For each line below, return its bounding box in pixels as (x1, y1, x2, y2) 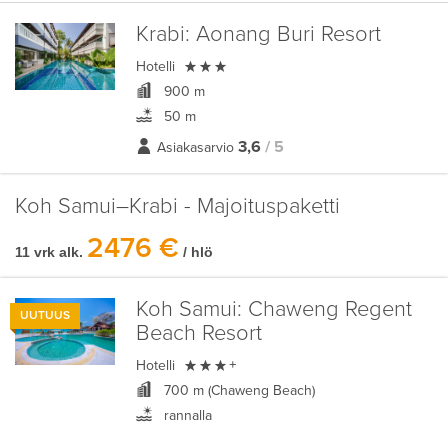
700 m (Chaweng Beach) (159, 382, 315, 399)
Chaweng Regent (241, 296, 412, 323)
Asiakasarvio (156, 139, 234, 156)
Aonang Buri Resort (189, 21, 381, 48)
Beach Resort (135, 320, 262, 347)
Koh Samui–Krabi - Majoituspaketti (15, 193, 340, 220)
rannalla (159, 407, 212, 424)
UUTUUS (20, 308, 70, 323)
